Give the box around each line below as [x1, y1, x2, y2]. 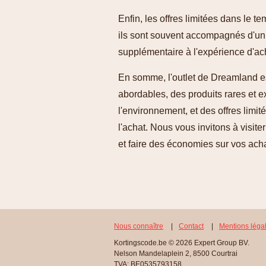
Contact [179, 222, 204, 230]
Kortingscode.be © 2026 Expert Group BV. [114, 239, 249, 247]
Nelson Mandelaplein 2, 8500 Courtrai [114, 249, 237, 258]
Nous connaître [114, 222, 163, 230]
